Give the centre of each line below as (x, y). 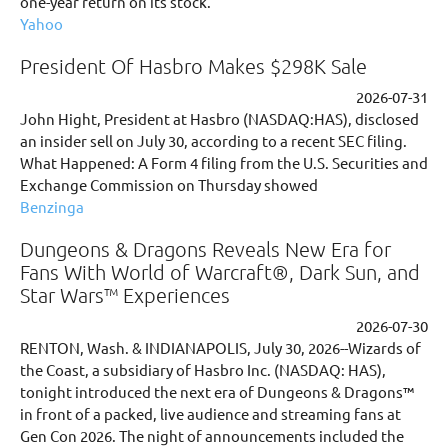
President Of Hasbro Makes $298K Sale (193, 66)
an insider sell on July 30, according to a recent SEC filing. (213, 140)
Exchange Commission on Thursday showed (169, 184)
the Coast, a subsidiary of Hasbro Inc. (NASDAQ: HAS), (203, 369)
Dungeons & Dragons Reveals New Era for (205, 249)
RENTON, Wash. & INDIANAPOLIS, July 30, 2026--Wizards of (220, 347)
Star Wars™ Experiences (125, 295)
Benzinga (52, 206)
